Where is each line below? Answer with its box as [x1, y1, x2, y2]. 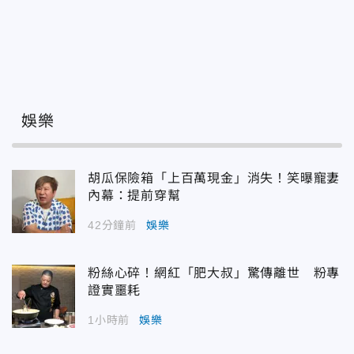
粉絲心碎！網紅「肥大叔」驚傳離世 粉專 [88, 265, 341, 280]
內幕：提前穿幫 [88, 188, 181, 202]
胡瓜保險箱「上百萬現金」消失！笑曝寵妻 [88, 171, 341, 185]
